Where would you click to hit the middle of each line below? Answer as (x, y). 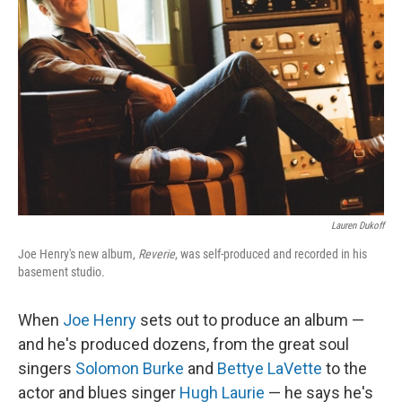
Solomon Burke (130, 368)
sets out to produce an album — (250, 320)
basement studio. (61, 272)
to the (345, 368)
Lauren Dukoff (358, 226)
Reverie (157, 254)
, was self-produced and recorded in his (271, 254)
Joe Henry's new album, (78, 254)
